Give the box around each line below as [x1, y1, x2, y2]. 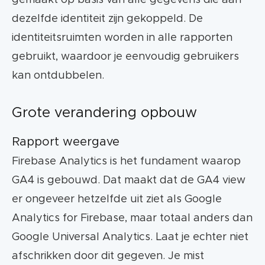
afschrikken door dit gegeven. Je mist [12, 251, 204, 262]
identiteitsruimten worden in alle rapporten [12, 33, 232, 44]
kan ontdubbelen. [12, 70, 104, 82]
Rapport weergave [12, 136, 119, 148]
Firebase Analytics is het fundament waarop [12, 156, 241, 167]
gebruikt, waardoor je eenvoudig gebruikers [12, 51, 239, 63]
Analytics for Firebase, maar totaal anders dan [12, 213, 253, 224]
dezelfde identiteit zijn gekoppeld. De [12, 14, 203, 25]
